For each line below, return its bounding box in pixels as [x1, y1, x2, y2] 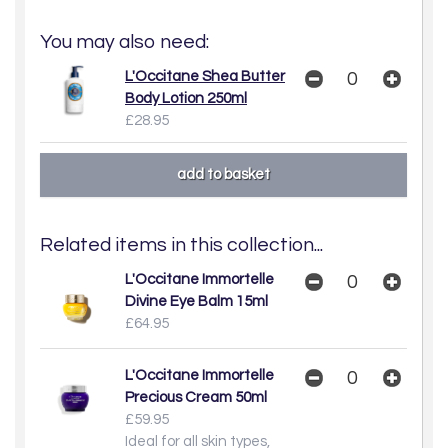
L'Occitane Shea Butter [125, 68, 285, 84]
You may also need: [40, 32, 209, 52]
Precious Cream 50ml [125, 389, 267, 405]
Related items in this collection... [40, 234, 323, 255]
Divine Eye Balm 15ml [125, 293, 268, 309]
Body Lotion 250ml [125, 90, 247, 106]
